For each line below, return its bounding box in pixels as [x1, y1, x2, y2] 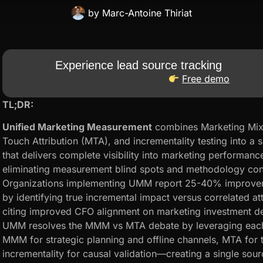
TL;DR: [2, 98, 33, 110]
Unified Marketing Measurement [2, 121, 152, 133]
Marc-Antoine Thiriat [99, 6, 192, 19]
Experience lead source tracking [55, 58, 222, 72]
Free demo [182, 73, 230, 85]
